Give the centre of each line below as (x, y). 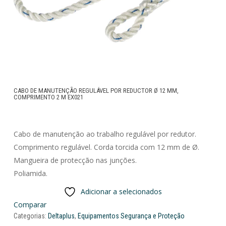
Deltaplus (61, 216)
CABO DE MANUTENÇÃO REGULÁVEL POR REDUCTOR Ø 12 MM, (96, 91)
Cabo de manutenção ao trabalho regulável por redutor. (105, 134)
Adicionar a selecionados (122, 192)
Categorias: (31, 216)
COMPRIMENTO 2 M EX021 (48, 97)
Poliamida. (30, 174)
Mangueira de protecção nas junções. (75, 160)
